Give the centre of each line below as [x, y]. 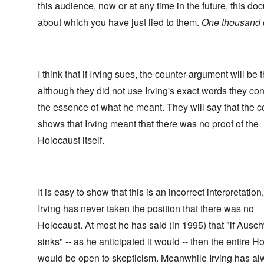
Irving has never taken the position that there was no [146, 209]
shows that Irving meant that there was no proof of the [148, 124]
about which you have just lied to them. [118, 22]
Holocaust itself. [71, 140]
